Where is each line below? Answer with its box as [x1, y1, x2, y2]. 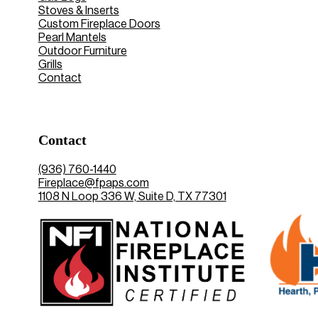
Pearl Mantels [38, 31, 106, 43]
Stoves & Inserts [38, 4, 119, 16]
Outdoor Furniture [38, 45, 127, 57]
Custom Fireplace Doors [38, 18, 160, 30]
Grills [38, 58, 62, 70]
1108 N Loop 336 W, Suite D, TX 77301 [38, 190, 226, 202]
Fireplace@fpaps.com [38, 177, 149, 189]
